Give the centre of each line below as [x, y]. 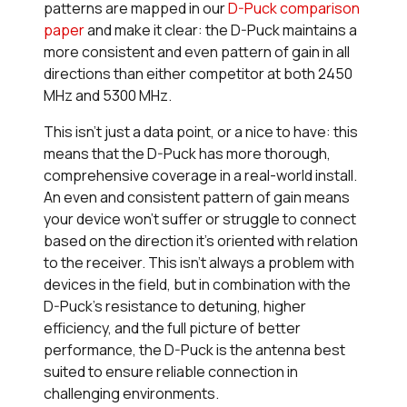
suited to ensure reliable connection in [171, 372]
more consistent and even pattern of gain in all [197, 52]
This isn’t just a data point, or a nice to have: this [201, 132]
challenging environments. [131, 394]
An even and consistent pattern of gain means [197, 198]
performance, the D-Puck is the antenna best [194, 350]
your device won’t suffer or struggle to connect [200, 219]
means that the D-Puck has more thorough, [187, 154]
